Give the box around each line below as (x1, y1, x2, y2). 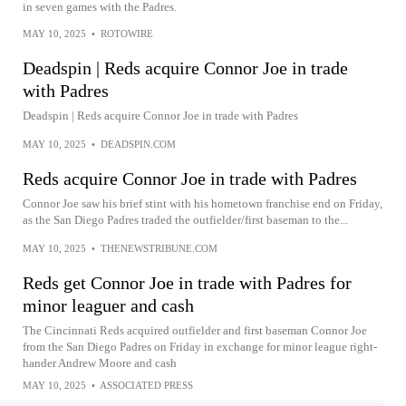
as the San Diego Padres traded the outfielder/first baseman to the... (23, 213, 348, 227)
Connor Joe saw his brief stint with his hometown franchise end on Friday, (23, 197, 382, 210)
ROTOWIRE (101, 28, 153, 39)
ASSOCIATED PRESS (100, 380, 193, 391)
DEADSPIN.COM (101, 139, 176, 150)
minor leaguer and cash (23, 295, 194, 315)
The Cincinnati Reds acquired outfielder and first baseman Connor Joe (23, 324, 367, 337)
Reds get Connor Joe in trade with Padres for (23, 273, 352, 293)
